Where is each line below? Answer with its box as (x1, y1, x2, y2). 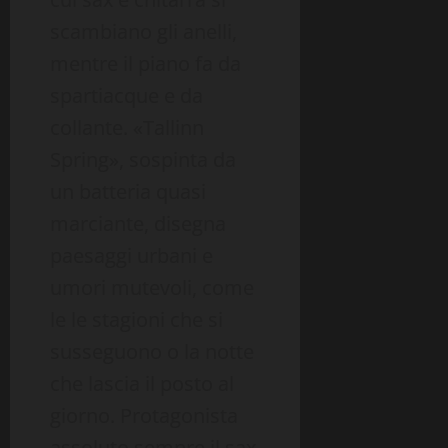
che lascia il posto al (50, 370, 234, 398)
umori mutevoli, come (50, 274, 254, 302)
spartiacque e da (50, 82, 203, 110)
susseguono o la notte (50, 338, 254, 366)
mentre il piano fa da (50, 50, 241, 78)
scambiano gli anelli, (50, 18, 237, 46)
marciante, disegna (50, 210, 226, 238)
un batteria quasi (50, 178, 206, 206)
